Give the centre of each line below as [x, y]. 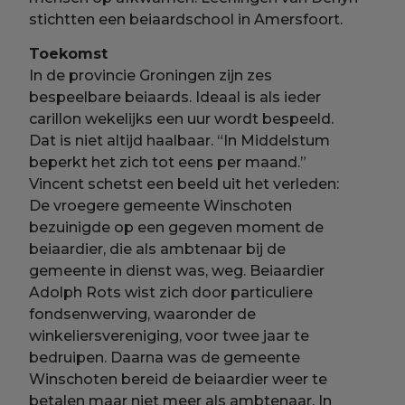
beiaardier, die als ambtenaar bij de [158, 249]
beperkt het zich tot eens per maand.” [168, 162]
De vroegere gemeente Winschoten [161, 205]
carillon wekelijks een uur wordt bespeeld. [182, 118]
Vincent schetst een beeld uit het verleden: [184, 184]
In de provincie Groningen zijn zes [151, 75]
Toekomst [69, 53]
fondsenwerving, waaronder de [143, 314]
